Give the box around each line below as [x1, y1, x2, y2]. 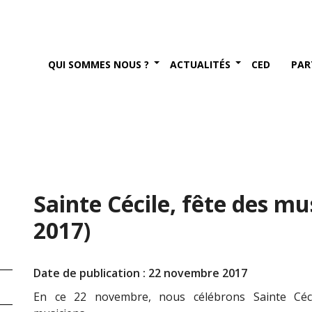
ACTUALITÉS [170, 58, 231, 71]
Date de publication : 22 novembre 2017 [33, 265, 247, 281]
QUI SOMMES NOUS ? [48, 58, 149, 71]
